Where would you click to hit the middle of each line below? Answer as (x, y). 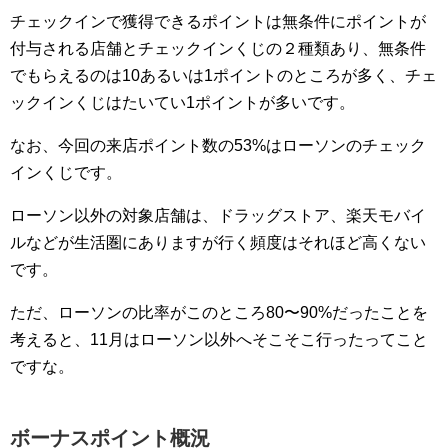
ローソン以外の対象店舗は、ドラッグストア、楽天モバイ (218, 215)
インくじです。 (66, 172)
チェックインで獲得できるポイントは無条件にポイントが (218, 21)
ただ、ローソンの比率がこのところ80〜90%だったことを (219, 312)
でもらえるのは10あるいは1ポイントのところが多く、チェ (223, 75)
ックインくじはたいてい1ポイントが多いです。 (182, 102)
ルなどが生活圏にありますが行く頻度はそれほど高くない (218, 242)
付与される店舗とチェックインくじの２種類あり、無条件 (218, 48)
